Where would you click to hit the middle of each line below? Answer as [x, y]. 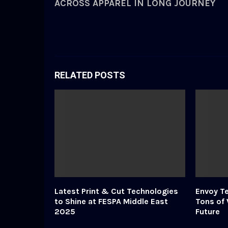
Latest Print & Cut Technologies [116, 191]
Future [207, 211]
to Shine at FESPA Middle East [111, 201]
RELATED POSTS [90, 75]
